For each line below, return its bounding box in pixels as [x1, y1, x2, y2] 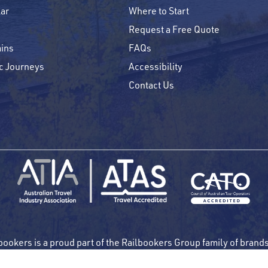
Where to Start [129, 4, 189, 17]
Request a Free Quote [129, 23, 220, 35]
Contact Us [129, 78, 174, 91]
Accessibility [129, 60, 182, 72]
